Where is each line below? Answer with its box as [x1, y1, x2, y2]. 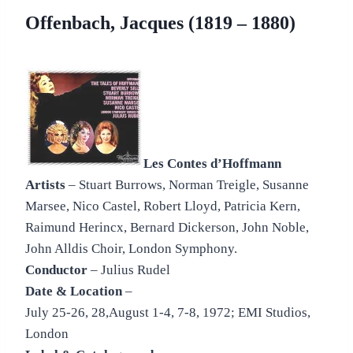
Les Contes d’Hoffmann [143, 155, 281, 171]
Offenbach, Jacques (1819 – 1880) [25, 12, 295, 33]
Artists [25, 176, 65, 192]
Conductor [25, 262, 87, 277]
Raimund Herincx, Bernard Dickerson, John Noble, [25, 219, 309, 235]
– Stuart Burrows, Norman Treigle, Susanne [65, 176, 309, 192]
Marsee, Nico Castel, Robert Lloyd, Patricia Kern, [25, 198, 300, 214]
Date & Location [25, 283, 122, 299]
